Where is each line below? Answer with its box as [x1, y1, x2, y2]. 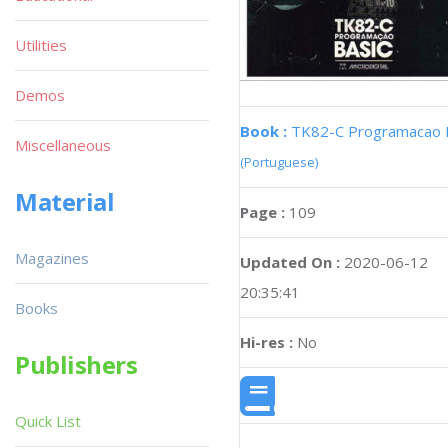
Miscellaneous [15, 135, 111, 155]
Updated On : [240, 252, 340, 273]
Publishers [15, 348, 138, 381]
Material [15, 185, 115, 218]
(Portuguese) [240, 153, 318, 172]
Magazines [15, 248, 89, 268]
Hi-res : [240, 332, 293, 353]
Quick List [15, 411, 81, 431]
